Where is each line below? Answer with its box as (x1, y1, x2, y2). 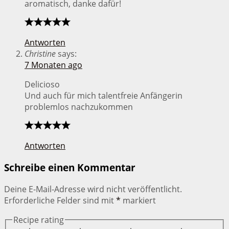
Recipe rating (13, 214, 64, 225)
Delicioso (25, 79, 60, 90)
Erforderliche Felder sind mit (4, 194, 116, 206)
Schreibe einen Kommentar (4, 161, 135, 174)
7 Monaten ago (25, 59, 82, 71)
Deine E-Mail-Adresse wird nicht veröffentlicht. (4, 183, 182, 195)
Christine (25, 48, 56, 60)
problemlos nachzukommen (25, 101, 133, 113)
